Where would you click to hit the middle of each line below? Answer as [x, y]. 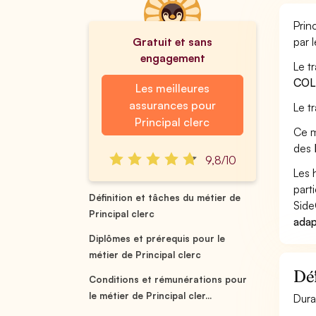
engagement [172, 58]
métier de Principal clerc [145, 255]
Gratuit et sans [172, 42]
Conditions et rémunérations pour [168, 279]
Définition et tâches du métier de [165, 197]
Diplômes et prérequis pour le [157, 238]
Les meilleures [172, 88]
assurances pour [172, 105]
